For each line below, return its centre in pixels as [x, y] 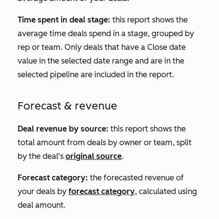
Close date [166, 47]
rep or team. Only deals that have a [82, 47]
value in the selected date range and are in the [101, 61]
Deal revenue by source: [63, 129]
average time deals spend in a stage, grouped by [106, 34]
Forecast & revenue [67, 106]
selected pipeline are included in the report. [96, 75]
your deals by [43, 192]
